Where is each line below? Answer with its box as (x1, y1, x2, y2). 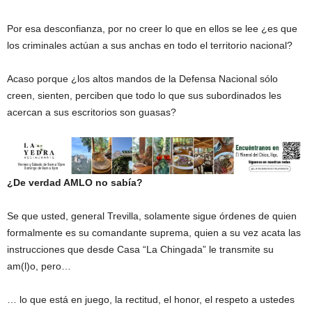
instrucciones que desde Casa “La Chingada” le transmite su (7, 244, 274, 256)
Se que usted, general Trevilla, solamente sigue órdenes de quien (7, 210, 297, 222)
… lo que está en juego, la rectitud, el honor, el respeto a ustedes (7, 294, 295, 306)
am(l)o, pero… (7, 260, 71, 272)
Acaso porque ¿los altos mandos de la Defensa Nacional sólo (7, 73, 278, 84)
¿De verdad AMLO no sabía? (7, 177, 143, 189)
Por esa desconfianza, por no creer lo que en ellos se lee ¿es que (7, 23, 297, 34)
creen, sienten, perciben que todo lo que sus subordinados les (7, 90, 281, 101)
